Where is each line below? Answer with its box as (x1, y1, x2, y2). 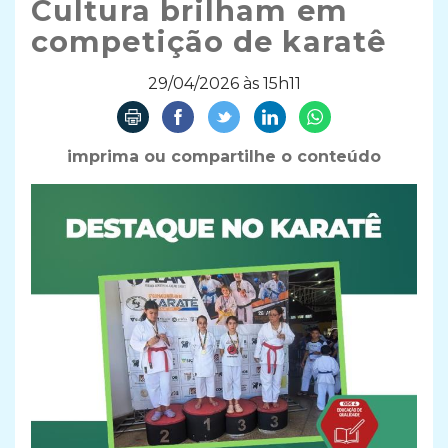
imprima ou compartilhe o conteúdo (67, 146, 381, 166)
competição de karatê (31, 24, 387, 60)
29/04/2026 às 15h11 (147, 74, 301, 94)
